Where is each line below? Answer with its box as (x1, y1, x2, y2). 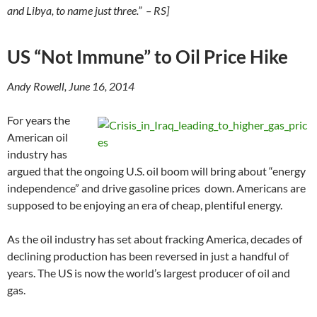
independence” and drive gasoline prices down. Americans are (7, 181, 306, 195)
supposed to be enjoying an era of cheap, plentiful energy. (7, 198, 282, 212)
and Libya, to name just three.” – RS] (7, 4, 169, 18)
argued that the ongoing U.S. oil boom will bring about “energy (7, 164, 306, 178)
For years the (7, 113, 70, 127)
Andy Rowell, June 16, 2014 (7, 79, 134, 93)
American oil (7, 130, 68, 144)
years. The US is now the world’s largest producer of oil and (7, 266, 290, 280)
